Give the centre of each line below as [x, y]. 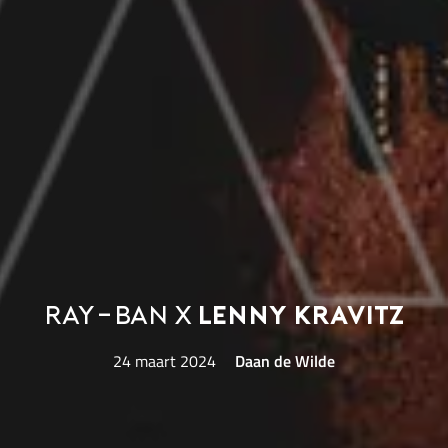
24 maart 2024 [164, 361]
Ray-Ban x [120, 318]
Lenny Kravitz [301, 318]
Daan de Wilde [285, 361]
